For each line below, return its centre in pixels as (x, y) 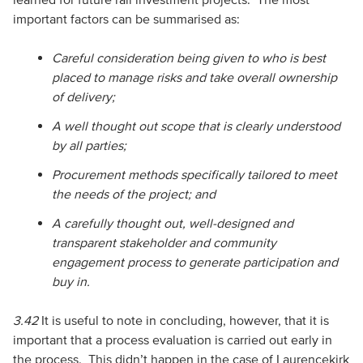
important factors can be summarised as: (126, 19)
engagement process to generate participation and (194, 262)
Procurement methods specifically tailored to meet (194, 174)
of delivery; (83, 96)
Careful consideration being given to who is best (188, 58)
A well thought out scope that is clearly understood (196, 126)
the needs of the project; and (133, 194)
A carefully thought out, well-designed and (172, 223)
